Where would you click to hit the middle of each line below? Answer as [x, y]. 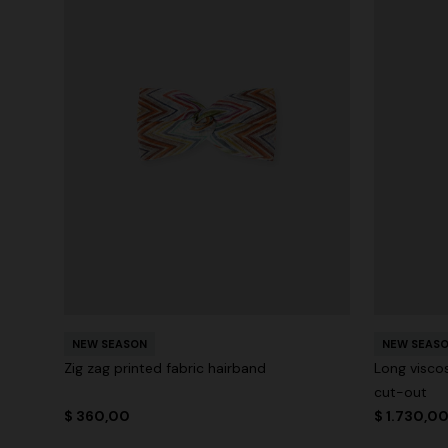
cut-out [400, 391]
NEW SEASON [109, 343]
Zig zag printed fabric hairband [165, 367]
